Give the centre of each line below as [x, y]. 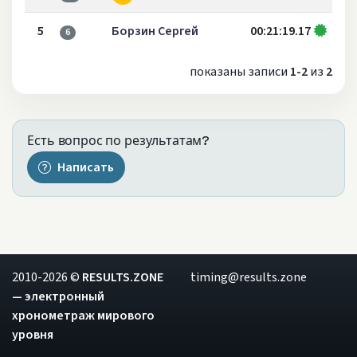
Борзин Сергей [155, 31]
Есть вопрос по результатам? [119, 141]
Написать [85, 168]
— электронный [58, 296]
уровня [33, 335]
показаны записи [240, 72]
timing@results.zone [249, 277]
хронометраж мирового [83, 316]
